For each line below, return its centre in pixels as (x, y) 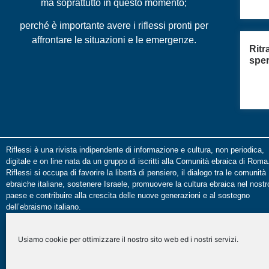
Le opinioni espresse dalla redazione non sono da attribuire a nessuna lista (135, 227)
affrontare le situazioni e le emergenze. (114, 40)
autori (16, 250)
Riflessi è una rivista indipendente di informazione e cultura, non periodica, (135, 150)
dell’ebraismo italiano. (45, 207)
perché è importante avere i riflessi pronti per (114, 26)
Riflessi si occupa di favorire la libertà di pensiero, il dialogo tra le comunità (136, 173)
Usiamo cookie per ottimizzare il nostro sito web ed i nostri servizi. (128, 239)
